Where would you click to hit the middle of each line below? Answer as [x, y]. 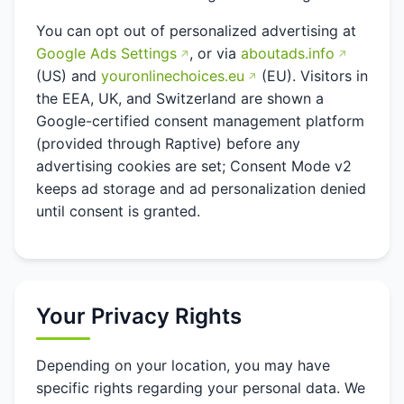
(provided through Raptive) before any [168, 143]
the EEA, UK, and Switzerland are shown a [180, 98]
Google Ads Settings [106, 53]
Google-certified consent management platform [200, 121]
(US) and [69, 76]
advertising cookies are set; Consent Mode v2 [194, 166]
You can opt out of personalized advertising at [196, 31]
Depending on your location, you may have [183, 365]
